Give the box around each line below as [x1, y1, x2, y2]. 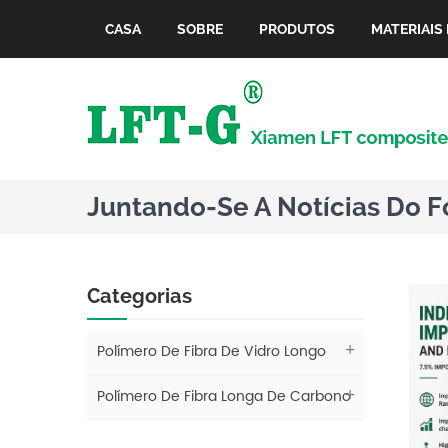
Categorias [87, 284, 192, 308]
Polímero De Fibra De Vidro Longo [97, 340, 326, 363]
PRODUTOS [259, 21, 335, 37]
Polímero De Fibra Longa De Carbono [97, 385, 351, 408]
